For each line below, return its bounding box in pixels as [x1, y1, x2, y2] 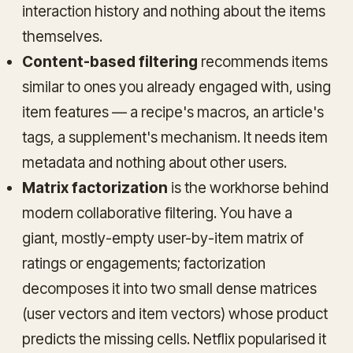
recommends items [198, 52, 328, 71]
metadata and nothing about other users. [22, 153, 287, 172]
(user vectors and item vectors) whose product [22, 304, 328, 323]
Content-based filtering [22, 52, 198, 71]
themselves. [22, 27, 102, 46]
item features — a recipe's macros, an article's [22, 102, 324, 121]
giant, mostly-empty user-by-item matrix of [22, 229, 303, 247]
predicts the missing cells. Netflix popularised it [22, 329, 326, 348]
